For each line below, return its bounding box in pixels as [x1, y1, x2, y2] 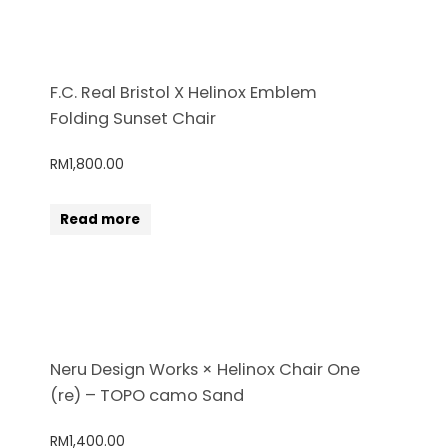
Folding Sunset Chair [50, 107, 216, 131]
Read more [60, 209, 141, 229]
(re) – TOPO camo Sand [50, 384, 244, 408]
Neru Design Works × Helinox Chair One [50, 358, 360, 382]
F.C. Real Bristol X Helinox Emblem [50, 81, 317, 105]
